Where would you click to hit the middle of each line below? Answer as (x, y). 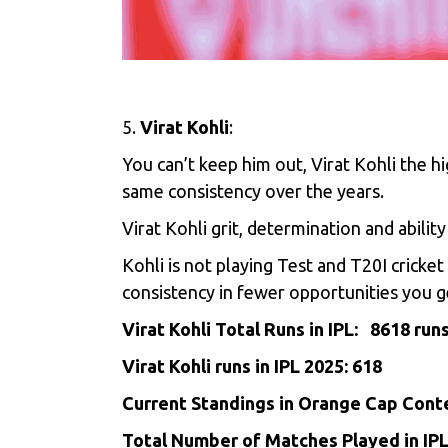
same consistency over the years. (253, 191)
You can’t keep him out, (216, 164)
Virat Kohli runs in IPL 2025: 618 (254, 366)
